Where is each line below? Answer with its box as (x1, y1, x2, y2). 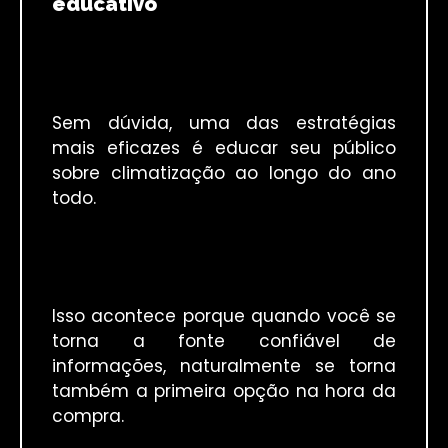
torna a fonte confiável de (52, 329, 396, 354)
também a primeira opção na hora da (52, 379, 396, 404)
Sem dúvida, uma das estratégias (52, 111, 396, 136)
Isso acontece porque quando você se (52, 304, 396, 329)
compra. (52, 404, 124, 429)
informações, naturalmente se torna (52, 354, 396, 379)
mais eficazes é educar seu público (52, 136, 396, 161)
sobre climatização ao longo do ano (52, 161, 396, 186)
